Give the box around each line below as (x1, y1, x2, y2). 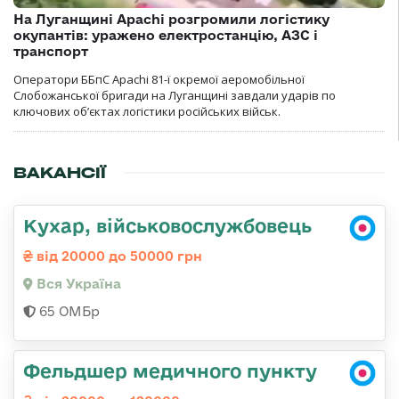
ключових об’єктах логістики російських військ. (13, 103, 281, 120)
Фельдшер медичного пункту (23, 360, 317, 382)
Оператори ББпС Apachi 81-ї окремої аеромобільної (13, 71, 305, 88)
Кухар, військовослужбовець (23, 215, 312, 237)
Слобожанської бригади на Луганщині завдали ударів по (13, 87, 336, 104)
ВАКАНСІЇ (13, 163, 106, 183)
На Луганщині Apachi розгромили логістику (13, 12, 330, 28)
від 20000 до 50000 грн (33, 248, 202, 265)
